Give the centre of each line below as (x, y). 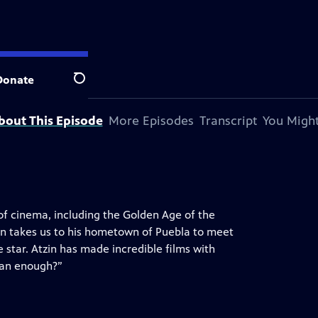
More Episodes (151, 121)
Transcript (228, 121)
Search (91, 86)
